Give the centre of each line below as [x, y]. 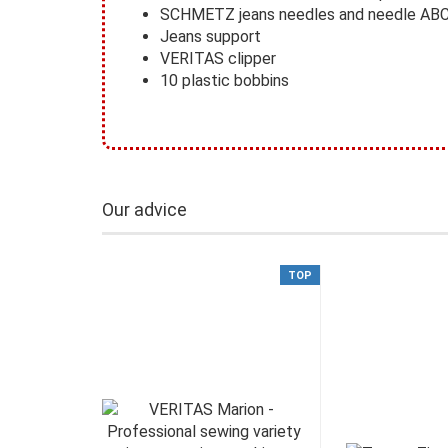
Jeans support [210, 36]
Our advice [144, 209]
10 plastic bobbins [224, 80]
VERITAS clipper [218, 58]
